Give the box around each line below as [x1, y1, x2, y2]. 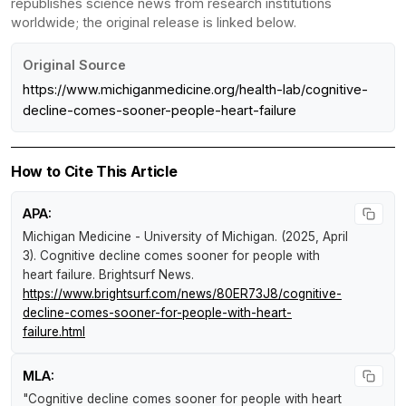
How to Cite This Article [11, 161, 178, 180]
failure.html [23, 324, 85, 339]
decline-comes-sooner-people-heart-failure [23, 101, 296, 118]
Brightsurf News [99, 266, 191, 282]
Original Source [23, 56, 126, 72]
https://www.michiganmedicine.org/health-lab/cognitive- [23, 81, 368, 97]
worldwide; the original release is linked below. [11, 14, 296, 30]
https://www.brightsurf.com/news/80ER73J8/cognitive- [23, 285, 342, 301]
